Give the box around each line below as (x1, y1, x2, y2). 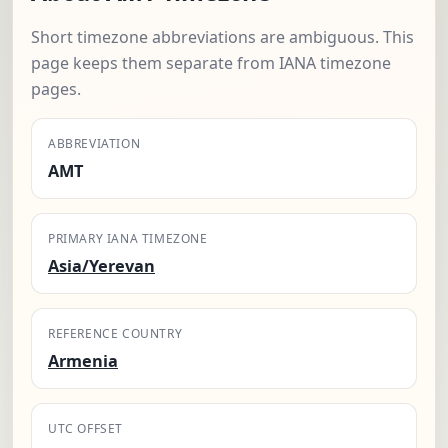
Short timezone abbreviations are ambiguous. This (31, 26, 414, 49)
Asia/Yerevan (48, 255, 155, 278)
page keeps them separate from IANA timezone (31, 52, 391, 75)
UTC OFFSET (48, 420, 123, 438)
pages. (31, 78, 81, 101)
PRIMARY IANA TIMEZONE (48, 230, 208, 248)
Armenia (48, 350, 118, 373)
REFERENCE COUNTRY (48, 325, 183, 343)
